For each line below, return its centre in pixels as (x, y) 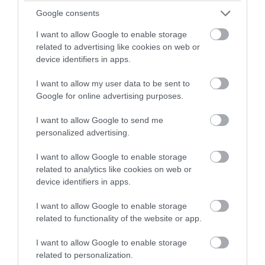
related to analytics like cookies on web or (114, 169)
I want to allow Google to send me (100, 120)
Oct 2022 (46, 203)
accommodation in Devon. (132, 40)
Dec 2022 (46, 128)
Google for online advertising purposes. (110, 96)
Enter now (118, 88)
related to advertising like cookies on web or (118, 46)
